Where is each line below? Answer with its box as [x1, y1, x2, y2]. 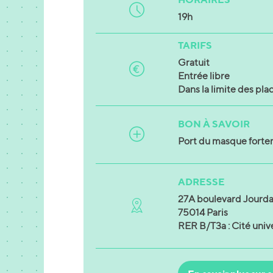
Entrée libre [177, 69, 230, 82]
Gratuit [177, 56, 210, 68]
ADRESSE [177, 175, 225, 188]
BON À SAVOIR [177, 117, 250, 130]
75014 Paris [177, 206, 228, 218]
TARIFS [177, 38, 212, 51]
